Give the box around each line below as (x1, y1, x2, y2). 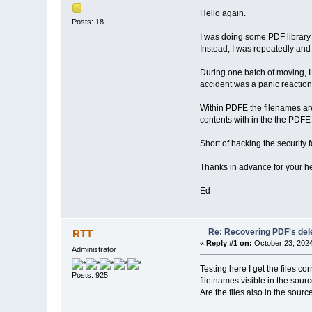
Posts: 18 (72, 17, 104, 26)
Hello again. (199, 8, 246, 18)
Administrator (72, 245, 117, 254)
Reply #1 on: (205, 239, 252, 248)
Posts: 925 (72, 271, 109, 280)
